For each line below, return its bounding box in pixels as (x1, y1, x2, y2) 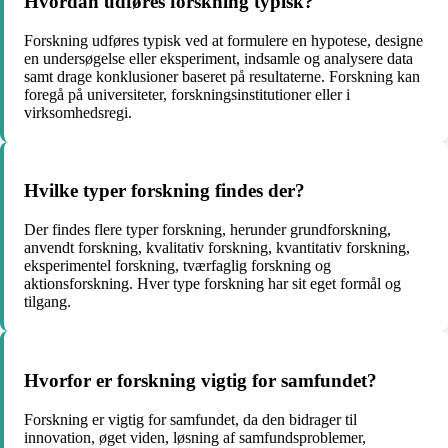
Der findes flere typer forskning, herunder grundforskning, (24, 221, 391, 239)
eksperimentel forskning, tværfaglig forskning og (24, 257, 331, 275)
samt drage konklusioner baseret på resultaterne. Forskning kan (24, 67, 420, 85)
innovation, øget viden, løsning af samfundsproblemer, (24, 428, 366, 446)
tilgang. (24, 293, 71, 311)
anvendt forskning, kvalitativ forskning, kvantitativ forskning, (24, 239, 410, 257)
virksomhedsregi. (24, 103, 132, 121)
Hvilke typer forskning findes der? (24, 180, 305, 202)
